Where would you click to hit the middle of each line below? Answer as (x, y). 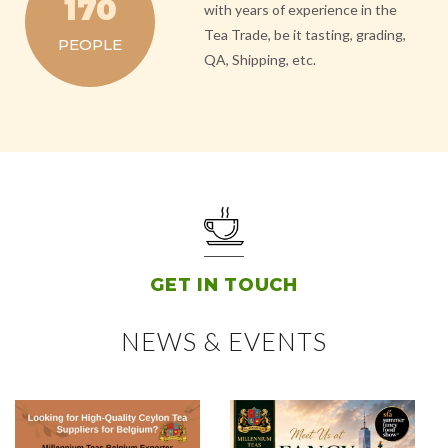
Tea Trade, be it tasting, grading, (305, 35)
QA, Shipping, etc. (260, 60)
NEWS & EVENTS (224, 341)
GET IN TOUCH (224, 285)
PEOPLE (90, 45)
